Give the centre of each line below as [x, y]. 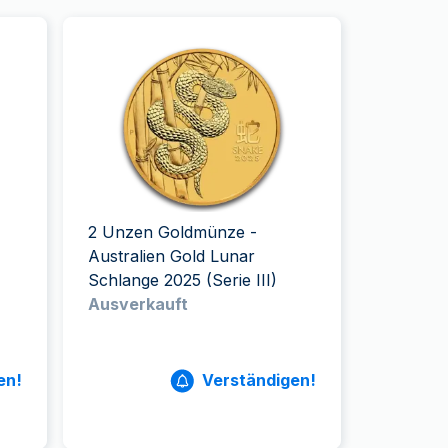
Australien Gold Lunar [172, 256]
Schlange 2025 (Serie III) [183, 280]
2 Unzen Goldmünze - [173, 232]
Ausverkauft [138, 304]
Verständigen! [258, 380]
